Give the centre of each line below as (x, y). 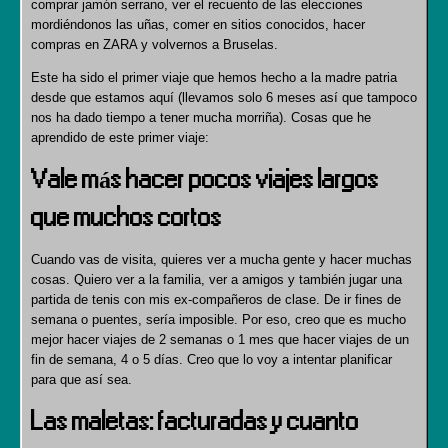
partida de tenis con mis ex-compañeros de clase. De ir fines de (216, 299)
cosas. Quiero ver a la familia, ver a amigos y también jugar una (216, 279)
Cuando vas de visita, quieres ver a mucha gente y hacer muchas (221, 259)
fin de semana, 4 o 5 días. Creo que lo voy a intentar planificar (211, 359)
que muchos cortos (126, 217)
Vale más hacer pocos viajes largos (205, 179)
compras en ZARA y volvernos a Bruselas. (154, 44)
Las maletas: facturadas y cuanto (195, 421)
